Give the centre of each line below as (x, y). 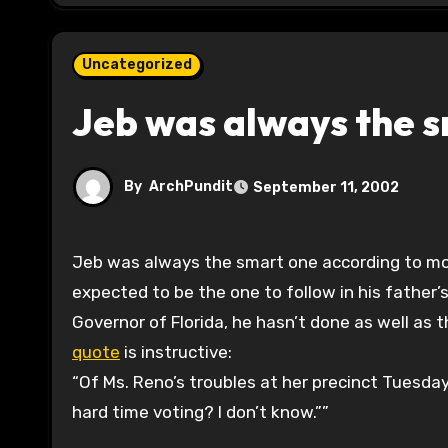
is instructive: (176, 352)
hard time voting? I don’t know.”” (200, 412)
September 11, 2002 (326, 187)
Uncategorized (137, 65)
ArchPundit (191, 187)
